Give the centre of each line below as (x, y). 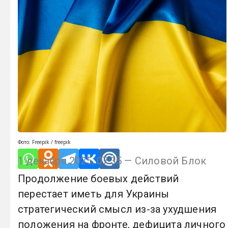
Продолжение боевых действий (98, 178)
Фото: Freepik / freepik (44, 142)
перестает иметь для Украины (94, 194)
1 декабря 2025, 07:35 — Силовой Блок (112, 161)
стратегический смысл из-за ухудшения (117, 209)
